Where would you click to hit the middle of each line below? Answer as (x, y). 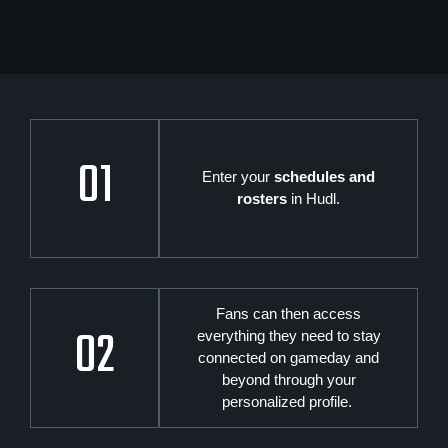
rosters (262, 199)
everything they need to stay (288, 335)
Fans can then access (289, 313)
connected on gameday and (289, 357)
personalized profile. (288, 401)
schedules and (325, 177)
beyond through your (288, 379)
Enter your (238, 177)
